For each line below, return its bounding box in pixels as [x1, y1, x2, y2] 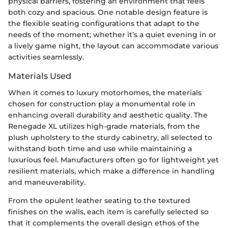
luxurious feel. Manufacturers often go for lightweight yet [8, 155, 219, 164]
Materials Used [8, 71, 71, 81]
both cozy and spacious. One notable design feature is [8, 8, 208, 17]
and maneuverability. [8, 177, 85, 187]
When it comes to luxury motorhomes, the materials [8, 88, 202, 97]
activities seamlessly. [8, 52, 84, 62]
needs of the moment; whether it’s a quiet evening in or [8, 30, 216, 40]
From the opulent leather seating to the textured [8, 195, 190, 205]
